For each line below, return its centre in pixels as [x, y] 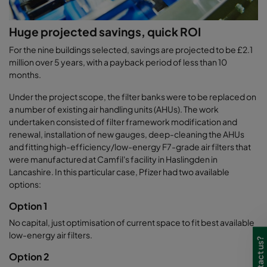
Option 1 [28, 206]
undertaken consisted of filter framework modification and [123, 122]
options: [25, 184]
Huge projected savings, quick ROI [105, 32]
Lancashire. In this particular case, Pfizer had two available [119, 172]
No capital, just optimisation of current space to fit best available [132, 223]
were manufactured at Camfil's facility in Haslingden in [113, 159]
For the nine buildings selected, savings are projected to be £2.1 [131, 50]
